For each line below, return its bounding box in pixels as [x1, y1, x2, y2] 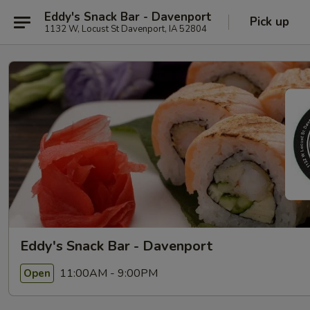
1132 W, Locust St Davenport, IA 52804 [44, 22, 207, 35]
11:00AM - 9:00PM [57, 265, 158, 281]
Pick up [250, 14, 289, 30]
